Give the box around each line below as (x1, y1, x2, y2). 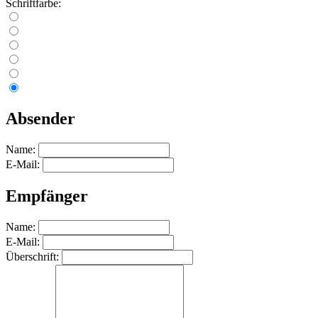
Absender (6, 109, 75, 128)
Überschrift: (6, 250, 59, 263)
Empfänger (6, 186, 88, 205)
